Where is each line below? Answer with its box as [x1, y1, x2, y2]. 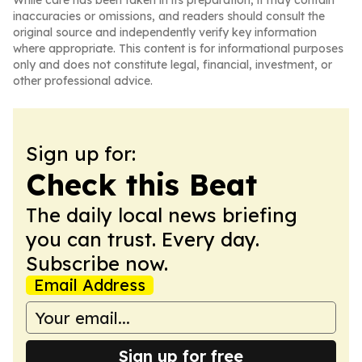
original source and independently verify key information [13, 25, 317, 40]
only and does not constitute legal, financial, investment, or [13, 57, 332, 72]
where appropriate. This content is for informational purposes [13, 41, 343, 56]
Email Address [34, 275, 145, 295]
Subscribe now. [26, 251, 168, 276]
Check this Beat [26, 166, 257, 203]
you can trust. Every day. [26, 227, 259, 251]
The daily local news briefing [26, 203, 297, 227]
